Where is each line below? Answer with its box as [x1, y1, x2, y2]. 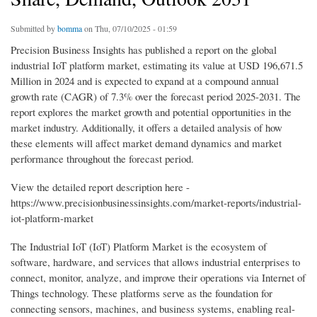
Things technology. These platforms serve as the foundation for [11, 286, 272, 301]
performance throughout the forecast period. [11, 151, 194, 166]
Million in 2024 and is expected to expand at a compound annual [11, 74, 279, 88]
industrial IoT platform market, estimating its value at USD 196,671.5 [11, 58, 303, 73]
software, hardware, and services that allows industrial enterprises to [11, 255, 300, 270]
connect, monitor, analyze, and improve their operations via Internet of [11, 270, 306, 285]
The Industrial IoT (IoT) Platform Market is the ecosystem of [11, 239, 267, 254]
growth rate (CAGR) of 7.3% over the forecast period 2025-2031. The [11, 89, 301, 104]
